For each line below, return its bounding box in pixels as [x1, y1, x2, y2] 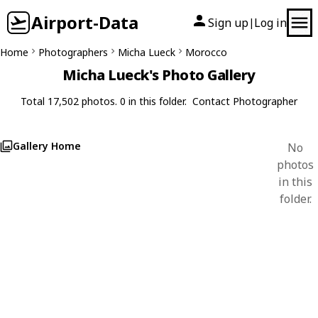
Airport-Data [31, 11, 138, 34]
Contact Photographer [192, 94, 297, 108]
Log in [254, 15, 287, 31]
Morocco [185, 45, 227, 59]
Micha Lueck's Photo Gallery [62, 65, 256, 84]
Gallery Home [13, 139, 81, 153]
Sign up [208, 15, 248, 31]
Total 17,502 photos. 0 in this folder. [21, 94, 187, 108]
